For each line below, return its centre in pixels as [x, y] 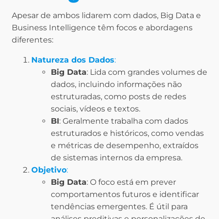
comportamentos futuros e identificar [125, 195]
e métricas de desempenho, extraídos [125, 146]
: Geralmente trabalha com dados [124, 121]
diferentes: [33, 40]
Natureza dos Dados [73, 60]
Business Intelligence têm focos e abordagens [102, 28]
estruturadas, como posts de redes [119, 97]
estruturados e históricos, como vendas [127, 133]
